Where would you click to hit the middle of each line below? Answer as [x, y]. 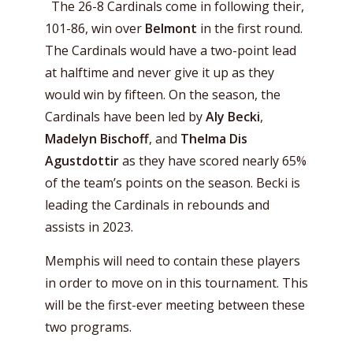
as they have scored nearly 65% [214, 161]
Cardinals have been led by [125, 117]
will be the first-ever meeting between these [175, 305]
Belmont [169, 29]
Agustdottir [84, 161]
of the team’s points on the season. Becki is [173, 183]
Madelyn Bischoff [97, 139]
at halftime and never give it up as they [160, 73]
